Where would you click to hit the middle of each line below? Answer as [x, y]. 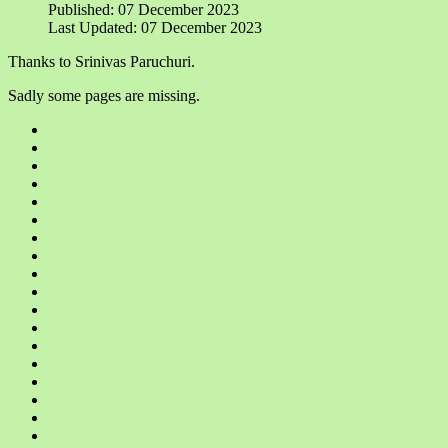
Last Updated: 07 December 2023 [155, 27]
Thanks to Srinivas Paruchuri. [101, 61]
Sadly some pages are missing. [104, 95]
